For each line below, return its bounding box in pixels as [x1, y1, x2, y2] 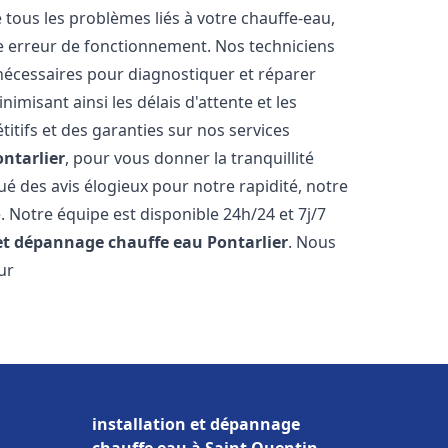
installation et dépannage [92, 413, 300, 435]
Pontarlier [207, 231, 289, 253]
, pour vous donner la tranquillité [65, 147, 315, 169]
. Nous [288, 231, 337, 253]
